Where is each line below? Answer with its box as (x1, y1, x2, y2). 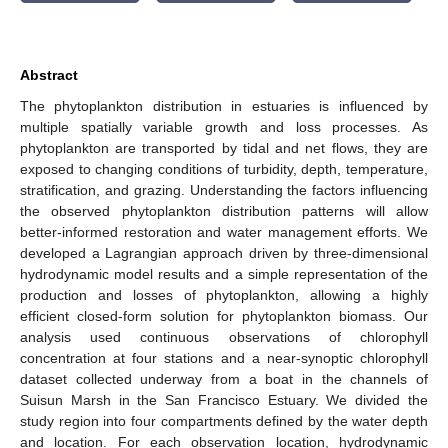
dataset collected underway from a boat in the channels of (20, 370, 428, 387)
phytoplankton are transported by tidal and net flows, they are (20, 139, 428, 156)
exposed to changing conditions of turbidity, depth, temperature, (20, 160, 428, 177)
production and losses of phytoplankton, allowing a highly (20, 286, 428, 303)
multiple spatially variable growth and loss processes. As (20, 118, 428, 135)
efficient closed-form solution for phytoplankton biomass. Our (20, 307, 428, 324)
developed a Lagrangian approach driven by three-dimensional (20, 244, 428, 261)
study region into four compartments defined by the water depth (20, 412, 428, 429)
